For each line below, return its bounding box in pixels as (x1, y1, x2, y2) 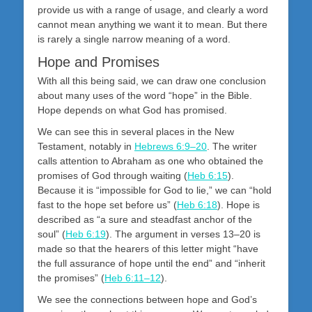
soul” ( (38, 228, 65, 240)
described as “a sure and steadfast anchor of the (38, 214, 252, 226)
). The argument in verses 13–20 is (106, 228, 260, 240)
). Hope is (217, 199, 260, 211)
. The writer (207, 141, 257, 153)
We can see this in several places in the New (38, 126, 234, 138)
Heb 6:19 (65, 228, 106, 240)
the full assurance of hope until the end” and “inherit (38, 258, 265, 270)
